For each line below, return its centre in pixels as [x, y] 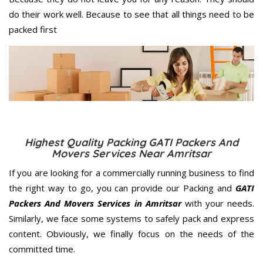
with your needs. [218, 203]
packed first [33, 29]
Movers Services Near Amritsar [131, 153]
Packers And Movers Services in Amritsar [95, 203]
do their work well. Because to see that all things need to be [131, 14]
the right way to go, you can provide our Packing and [122, 188]
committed [31, 249]
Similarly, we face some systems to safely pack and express [131, 218]
